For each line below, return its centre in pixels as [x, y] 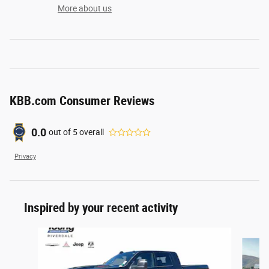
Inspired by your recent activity [101, 207]
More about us [85, 8]
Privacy [25, 156]
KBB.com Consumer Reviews [82, 101]
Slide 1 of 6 [29, 233]
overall [91, 132]
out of [61, 132]
